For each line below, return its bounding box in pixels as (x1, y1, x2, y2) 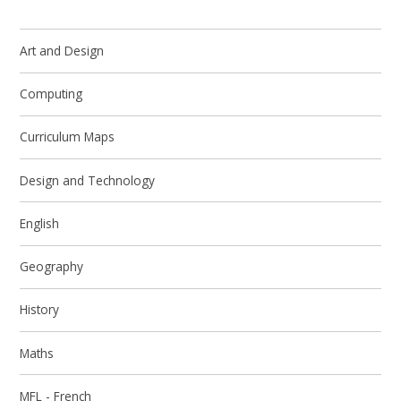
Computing (20, 85, 83, 103)
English (20, 214, 60, 232)
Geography (20, 258, 84, 276)
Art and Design (20, 41, 105, 59)
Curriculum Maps (20, 128, 115, 146)
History (20, 301, 60, 319)
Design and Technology (20, 171, 156, 189)
